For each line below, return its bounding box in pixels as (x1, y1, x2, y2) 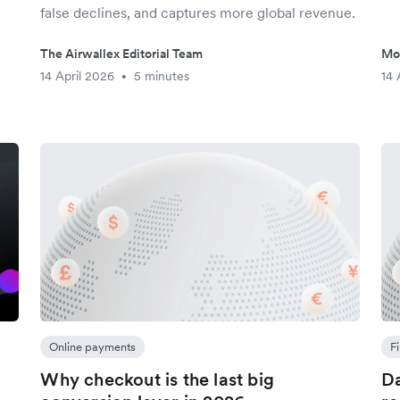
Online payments (49, 339, 137, 354)
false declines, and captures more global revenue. (40, 4, 356, 21)
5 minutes (134, 68, 190, 84)
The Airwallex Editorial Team (40, 46, 204, 62)
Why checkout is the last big (40, 368, 274, 391)
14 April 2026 (40, 68, 115, 84)
